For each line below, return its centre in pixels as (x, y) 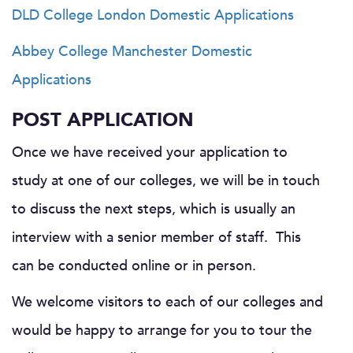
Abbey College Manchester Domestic (132, 51)
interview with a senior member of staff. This (156, 237)
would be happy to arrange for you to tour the (162, 330)
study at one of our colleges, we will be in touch (166, 180)
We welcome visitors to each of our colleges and (167, 302)
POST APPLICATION (103, 120)
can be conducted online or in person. (134, 266)
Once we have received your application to (150, 152)
